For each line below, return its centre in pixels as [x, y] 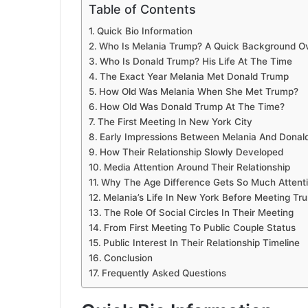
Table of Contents [142, 10]
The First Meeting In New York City [175, 122]
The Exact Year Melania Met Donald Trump [194, 77]
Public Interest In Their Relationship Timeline [201, 243]
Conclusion [128, 258]
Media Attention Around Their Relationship [197, 167]
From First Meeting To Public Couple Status [199, 228]
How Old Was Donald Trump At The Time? [192, 107]
